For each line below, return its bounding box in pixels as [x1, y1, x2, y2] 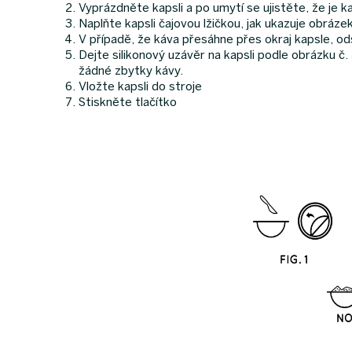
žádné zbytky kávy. [79, 63, 183, 78]
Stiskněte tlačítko [79, 94, 177, 109]
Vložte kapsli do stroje [79, 79, 202, 93]
